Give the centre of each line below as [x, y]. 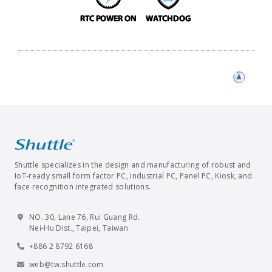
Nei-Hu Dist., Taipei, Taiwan [79, 228]
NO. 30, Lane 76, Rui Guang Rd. [85, 217]
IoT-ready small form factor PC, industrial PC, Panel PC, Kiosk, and [134, 175]
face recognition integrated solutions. [83, 186]
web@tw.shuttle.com [66, 264]
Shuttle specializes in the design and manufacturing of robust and [133, 165]
